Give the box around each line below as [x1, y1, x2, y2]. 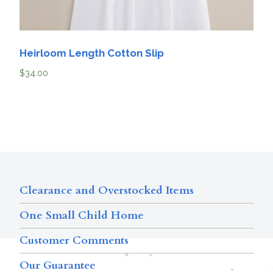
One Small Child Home [19, 207, 144, 223]
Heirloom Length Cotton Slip [19, 47, 164, 59]
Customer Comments [19, 232, 129, 248]
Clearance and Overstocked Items [19, 182, 194, 198]
